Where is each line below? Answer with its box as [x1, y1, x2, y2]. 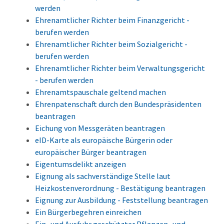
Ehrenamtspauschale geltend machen [35, 87, 166, 97]
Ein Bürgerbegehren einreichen [35, 207, 141, 217]
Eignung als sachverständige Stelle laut [35, 171, 170, 181]
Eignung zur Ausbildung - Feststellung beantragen [35, 195, 208, 205]
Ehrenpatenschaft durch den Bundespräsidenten [35, 99, 201, 109]
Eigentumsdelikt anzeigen [35, 159, 126, 169]
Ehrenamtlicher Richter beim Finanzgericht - [35, 15, 189, 25]
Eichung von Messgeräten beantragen [35, 123, 165, 133]
